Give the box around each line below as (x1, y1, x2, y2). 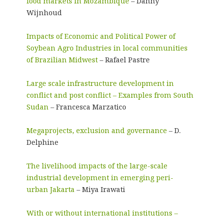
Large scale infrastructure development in (26, 78, 174, 88)
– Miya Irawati (74, 184, 125, 194)
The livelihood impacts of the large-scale (26, 161, 167, 170)
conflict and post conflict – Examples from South (26, 90, 193, 100)
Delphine (26, 137, 58, 147)
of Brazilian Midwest (26, 55, 98, 64)
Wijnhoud (26, 7, 62, 17)
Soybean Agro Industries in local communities (26, 43, 188, 53)
